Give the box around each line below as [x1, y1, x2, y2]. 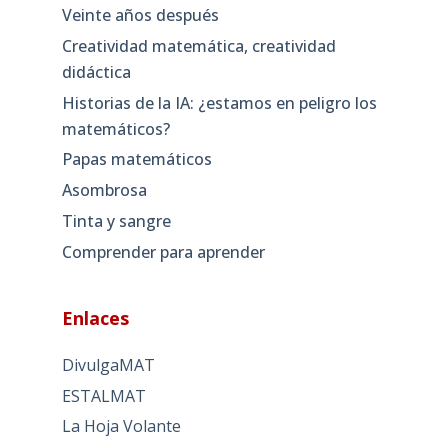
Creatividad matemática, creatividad [61, 34, 336, 57]
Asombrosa [61, 179, 147, 202]
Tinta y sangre [61, 210, 171, 232]
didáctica [61, 60, 131, 83]
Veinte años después [61, 4, 219, 27]
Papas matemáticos [61, 148, 212, 171]
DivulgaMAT [61, 353, 155, 376]
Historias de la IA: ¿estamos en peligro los [61, 91, 377, 114]
